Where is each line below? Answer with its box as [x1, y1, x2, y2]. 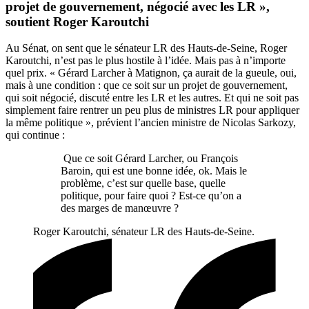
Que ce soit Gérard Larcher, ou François [61, 152, 238, 165]
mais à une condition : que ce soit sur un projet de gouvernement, [6, 79, 288, 92]
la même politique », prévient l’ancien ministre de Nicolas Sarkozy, [6, 117, 296, 129]
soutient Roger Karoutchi [6, 14, 149, 29]
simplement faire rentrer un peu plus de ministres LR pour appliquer [6, 104, 299, 117]
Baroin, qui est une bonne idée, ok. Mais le [61, 165, 247, 177]
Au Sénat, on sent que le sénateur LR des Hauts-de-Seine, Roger [6, 42, 287, 54]
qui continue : [6, 129, 65, 141]
